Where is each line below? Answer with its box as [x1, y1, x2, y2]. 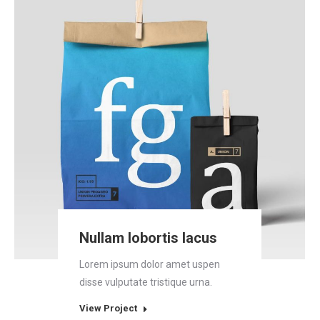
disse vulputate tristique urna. [79, 276, 213, 288]
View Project [79, 303, 138, 314]
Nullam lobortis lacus [79, 229, 218, 246]
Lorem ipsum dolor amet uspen [79, 259, 221, 270]
